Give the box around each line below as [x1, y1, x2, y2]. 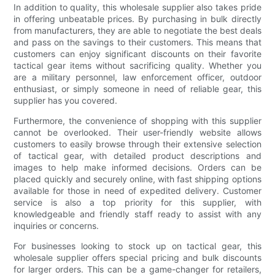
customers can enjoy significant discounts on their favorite [14, 48, 261, 59]
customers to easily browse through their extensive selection [14, 138, 261, 149]
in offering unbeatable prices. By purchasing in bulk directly [14, 13, 261, 24]
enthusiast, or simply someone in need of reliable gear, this [14, 83, 261, 94]
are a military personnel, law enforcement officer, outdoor [14, 71, 261, 82]
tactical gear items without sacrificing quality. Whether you [14, 60, 261, 71]
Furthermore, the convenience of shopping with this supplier [14, 115, 261, 126]
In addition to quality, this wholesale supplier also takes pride [14, 1, 261, 12]
